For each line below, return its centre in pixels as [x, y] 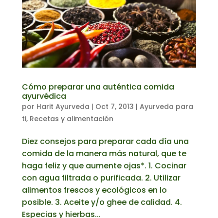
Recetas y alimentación [71, 118]
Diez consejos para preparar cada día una [105, 141]
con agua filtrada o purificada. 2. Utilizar [101, 178]
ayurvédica [44, 96]
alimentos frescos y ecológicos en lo [94, 190]
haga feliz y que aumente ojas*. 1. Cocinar [104, 165]
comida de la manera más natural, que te [104, 153]
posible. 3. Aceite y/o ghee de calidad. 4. [102, 202]
